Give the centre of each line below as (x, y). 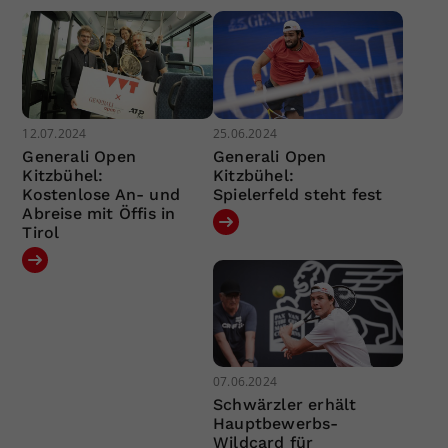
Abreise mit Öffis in (99, 213)
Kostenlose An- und (101, 194)
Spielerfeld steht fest (297, 194)
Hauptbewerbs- (275, 424)
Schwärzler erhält (284, 405)
